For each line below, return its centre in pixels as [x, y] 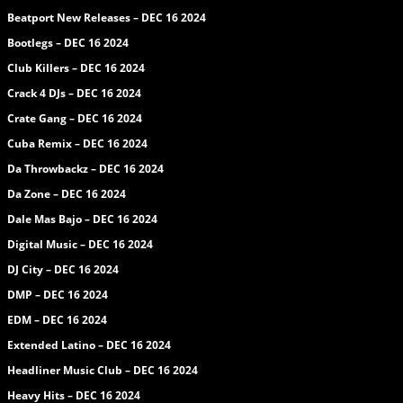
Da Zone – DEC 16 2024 [67, 194]
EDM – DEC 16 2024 [57, 320]
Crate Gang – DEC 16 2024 [75, 119]
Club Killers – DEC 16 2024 [76, 68]
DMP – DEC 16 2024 [58, 295]
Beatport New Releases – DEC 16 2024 [107, 18]
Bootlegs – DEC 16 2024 [68, 43]
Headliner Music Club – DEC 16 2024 [103, 371]
